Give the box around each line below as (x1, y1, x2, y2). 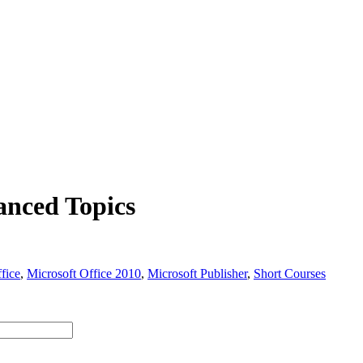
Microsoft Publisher (147, 266, 247, 280)
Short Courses (254, 266, 326, 280)
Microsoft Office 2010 (27, 266, 141, 280)
